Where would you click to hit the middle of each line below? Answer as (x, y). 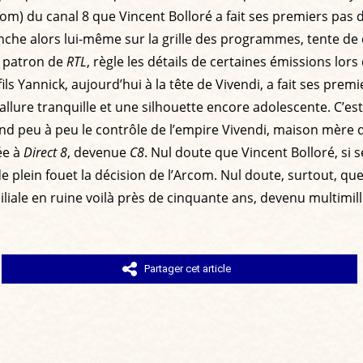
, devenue (98, 152)
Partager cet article (188, 268)
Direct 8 (45, 152)
